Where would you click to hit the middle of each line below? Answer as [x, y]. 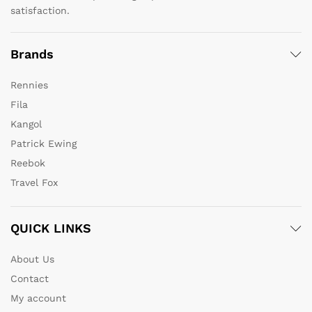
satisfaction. [40, 11]
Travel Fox [34, 183]
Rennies [29, 85]
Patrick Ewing [44, 144]
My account [38, 298]
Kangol [26, 124]
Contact [30, 279]
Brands [32, 54]
